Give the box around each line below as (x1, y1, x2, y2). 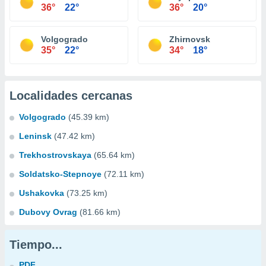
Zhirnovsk (169, 34, 210, 44)
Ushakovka (19, 188, 64, 198)
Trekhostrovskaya (19, 150, 91, 160)
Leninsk (19, 131, 52, 141)
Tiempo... (9, 238, 62, 251)
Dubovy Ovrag (19, 207, 77, 217)
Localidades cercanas (9, 89, 132, 102)
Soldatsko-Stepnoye (19, 169, 102, 179)
